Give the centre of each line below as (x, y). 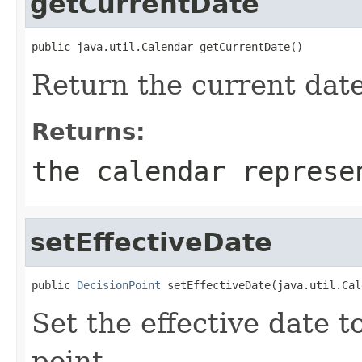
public (54, 285)
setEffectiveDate (151, 242)
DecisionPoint (119, 285)
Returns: (88, 131)
